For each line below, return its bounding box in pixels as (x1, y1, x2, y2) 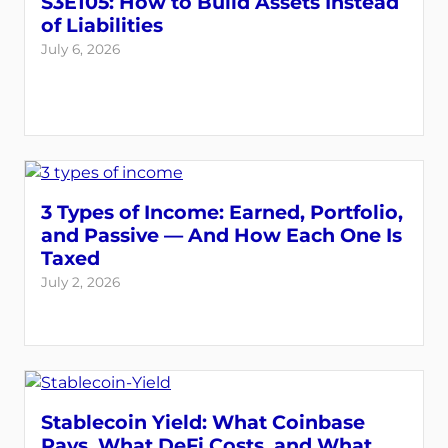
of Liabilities (41, 13, 163, 37)
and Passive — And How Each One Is (41, 223, 402, 247)
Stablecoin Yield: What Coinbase (41, 410, 365, 434)
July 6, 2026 (41, 41, 120, 57)
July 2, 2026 (41, 274, 120, 290)
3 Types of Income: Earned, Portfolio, (41, 200, 403, 224)
